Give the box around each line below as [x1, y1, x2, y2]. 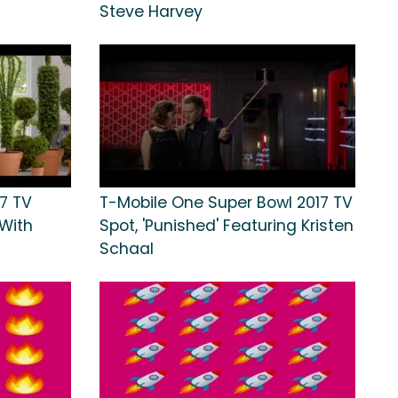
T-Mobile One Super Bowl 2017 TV [99, 191, 353, 213]
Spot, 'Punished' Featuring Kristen [99, 214, 354, 236]
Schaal [99, 237, 154, 259]
